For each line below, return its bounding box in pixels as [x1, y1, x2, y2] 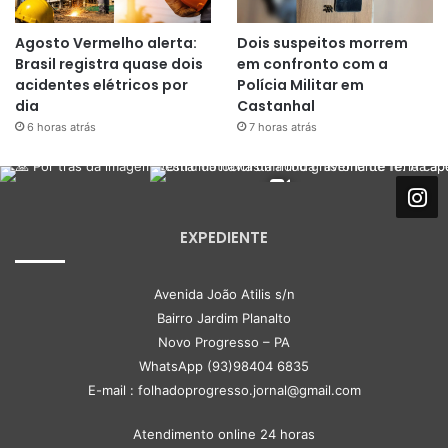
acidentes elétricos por [15, 75, 188, 96]
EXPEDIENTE [180, 227, 268, 249]
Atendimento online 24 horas [133, 426, 315, 443]
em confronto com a [236, 54, 388, 75]
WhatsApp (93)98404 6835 [139, 358, 309, 375]
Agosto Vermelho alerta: [15, 33, 197, 54]
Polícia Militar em [236, 75, 364, 96]
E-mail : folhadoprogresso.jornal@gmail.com [87, 382, 361, 399]
